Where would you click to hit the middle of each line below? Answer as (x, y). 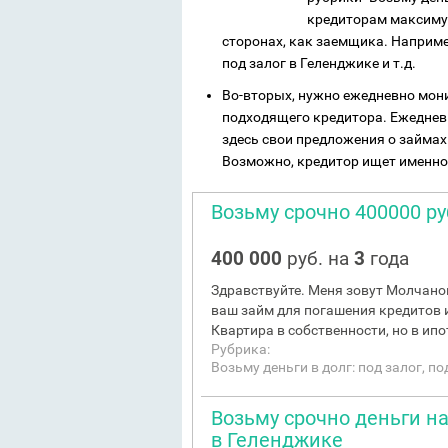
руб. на (318, 258)
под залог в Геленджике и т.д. (319, 63)
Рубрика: (240, 349)
